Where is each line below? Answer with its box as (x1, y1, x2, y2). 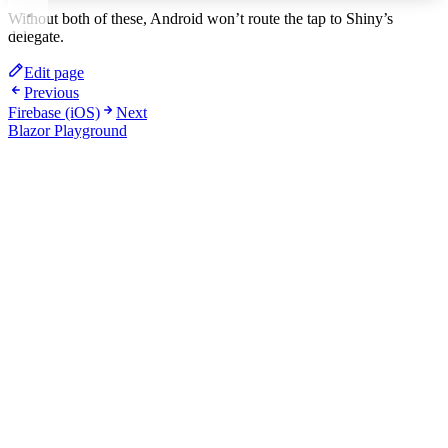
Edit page (24, 64, 84, 82)
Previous (24, 84, 79, 102)
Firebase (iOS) (8, 104, 100, 122)
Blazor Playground (8, 122, 127, 140)
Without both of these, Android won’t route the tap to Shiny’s (8, 10, 393, 28)
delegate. (8, 28, 64, 46)
